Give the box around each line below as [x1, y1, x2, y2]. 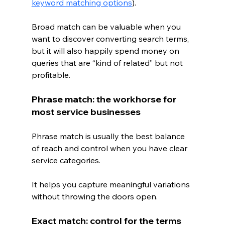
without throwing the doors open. [31, 191, 158, 201]
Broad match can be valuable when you [31, 21, 183, 32]
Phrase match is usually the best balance [31, 131, 187, 141]
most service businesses [31, 105, 141, 118]
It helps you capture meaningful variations [31, 179, 192, 189]
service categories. [31, 155, 100, 165]
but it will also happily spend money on [31, 45, 181, 56]
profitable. [31, 69, 70, 80]
